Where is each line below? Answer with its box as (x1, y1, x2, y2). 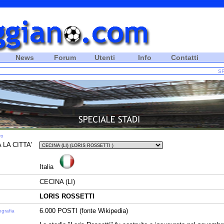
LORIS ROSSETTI (39, 192, 94, 200)
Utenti (94, 53, 115, 61)
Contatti (171, 53, 198, 61)
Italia (39, 163, 53, 170)
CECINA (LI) (39, 178, 75, 185)
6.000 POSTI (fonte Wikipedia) (39, 207, 128, 214)
